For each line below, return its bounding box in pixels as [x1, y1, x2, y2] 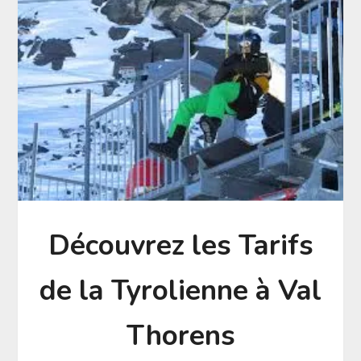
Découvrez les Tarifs [48, 226, 313, 264]
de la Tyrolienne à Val [39, 271, 322, 309]
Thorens [126, 316, 235, 355]
